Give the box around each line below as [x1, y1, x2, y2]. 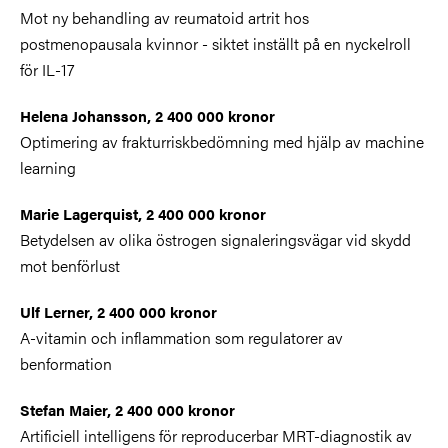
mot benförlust [20, 253, 120, 277]
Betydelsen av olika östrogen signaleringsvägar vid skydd [20, 227, 411, 251]
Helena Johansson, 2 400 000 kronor [20, 104, 275, 126]
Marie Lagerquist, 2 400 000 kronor [20, 202, 266, 224]
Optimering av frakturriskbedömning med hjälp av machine [20, 129, 424, 153]
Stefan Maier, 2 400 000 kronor [20, 398, 235, 420]
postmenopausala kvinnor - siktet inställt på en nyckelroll [20, 31, 411, 55]
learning [20, 155, 76, 179]
